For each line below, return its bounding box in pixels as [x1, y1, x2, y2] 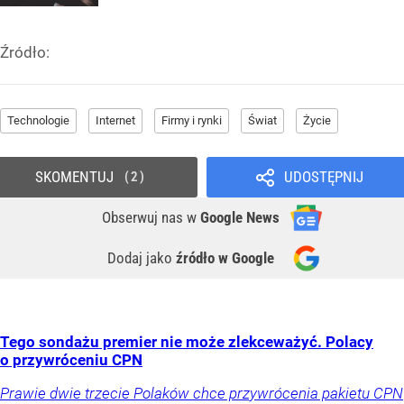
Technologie [7, 113, 69, 127]
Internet [96, 113, 135, 127]
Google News [200, 207, 280, 226]
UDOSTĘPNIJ [283, 167, 363, 186]
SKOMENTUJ [34, 167, 114, 186]
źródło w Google [176, 248, 274, 267]
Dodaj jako [107, 248, 176, 267]
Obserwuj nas [102, 207, 187, 226]
